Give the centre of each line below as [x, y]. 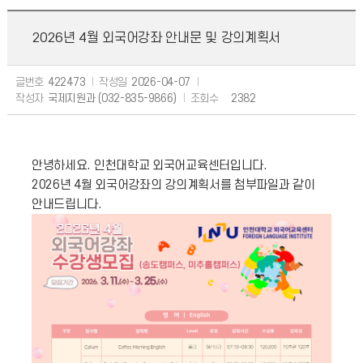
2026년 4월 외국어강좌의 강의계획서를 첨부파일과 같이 [173, 185]
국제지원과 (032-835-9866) [113, 98]
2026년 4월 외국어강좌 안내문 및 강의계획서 [156, 38]
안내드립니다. [66, 204]
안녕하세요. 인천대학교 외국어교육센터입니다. [149, 165]
